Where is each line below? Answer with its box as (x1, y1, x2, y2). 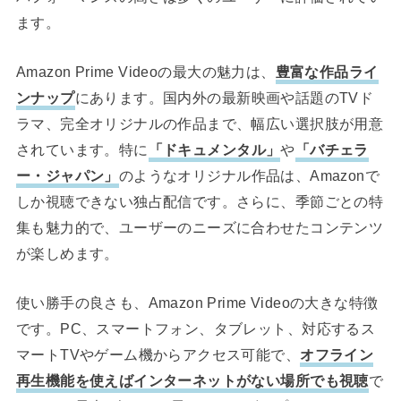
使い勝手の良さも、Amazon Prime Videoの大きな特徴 (15, 294, 379, 311)
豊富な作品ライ (275, 64, 379, 81)
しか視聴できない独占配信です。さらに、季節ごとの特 (15, 193, 384, 210)
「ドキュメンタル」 (148, 141, 281, 158)
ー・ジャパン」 (15, 167, 119, 184)
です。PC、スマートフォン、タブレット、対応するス (15, 320, 376, 337)
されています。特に (15, 141, 149, 158)
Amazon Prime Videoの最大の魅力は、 (15, 64, 276, 81)
